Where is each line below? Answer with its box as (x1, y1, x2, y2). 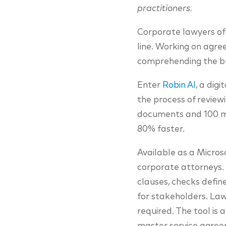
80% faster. (137, 125, 185, 134)
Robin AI (162, 81, 196, 90)
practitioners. (137, 5, 192, 14)
